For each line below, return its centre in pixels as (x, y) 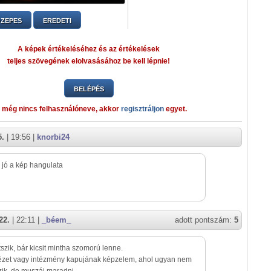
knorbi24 (53, 137)
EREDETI (57, 21)
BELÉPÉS (89, 89)
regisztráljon (142, 109)
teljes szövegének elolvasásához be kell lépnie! (89, 61)
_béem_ (56, 220)
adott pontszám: (204, 220)
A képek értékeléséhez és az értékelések (89, 49)
